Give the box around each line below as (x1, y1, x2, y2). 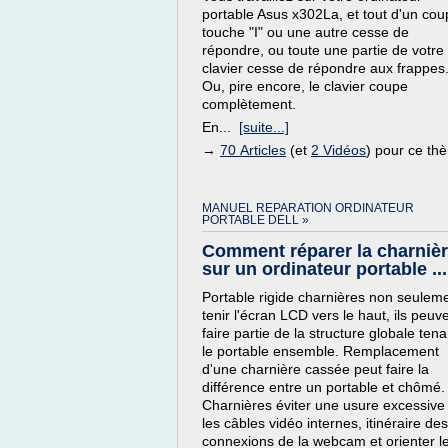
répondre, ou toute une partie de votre (202, 42, 444, 58)
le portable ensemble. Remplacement (202, 343, 439, 359)
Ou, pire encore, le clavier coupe (202, 78, 408, 94)
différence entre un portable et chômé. (202, 379, 445, 395)
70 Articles (220, 142, 286, 158)
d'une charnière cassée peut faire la (202, 361, 429, 377)
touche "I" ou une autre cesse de (202, 24, 409, 40)
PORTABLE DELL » (202, 213, 309, 227)
